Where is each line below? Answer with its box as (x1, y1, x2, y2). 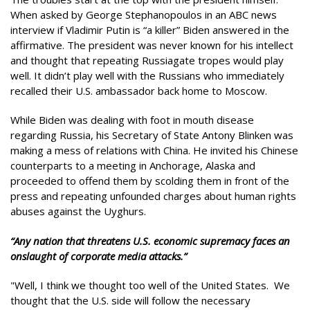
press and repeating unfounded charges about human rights (10, 189, 296, 203)
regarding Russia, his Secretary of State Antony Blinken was (10, 128, 293, 142)
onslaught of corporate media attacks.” (10, 248, 187, 263)
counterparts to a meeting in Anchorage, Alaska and (10, 158, 255, 172)
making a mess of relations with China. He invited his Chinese (10, 143, 298, 157)
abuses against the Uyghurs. (10, 204, 149, 218)
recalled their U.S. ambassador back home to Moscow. (10, 83, 270, 98)
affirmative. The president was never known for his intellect (10, 37, 293, 52)
